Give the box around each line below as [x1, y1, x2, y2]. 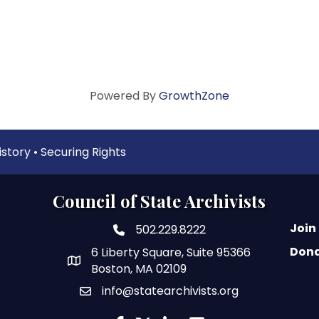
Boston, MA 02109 [91, 260, 187, 277]
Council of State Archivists [53, 189, 266, 212]
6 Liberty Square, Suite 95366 [91, 244, 251, 261]
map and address [67, 253, 176, 271]
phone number [112, 223, 201, 240]
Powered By [90, 87, 159, 104]
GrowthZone [159, 87, 229, 104]
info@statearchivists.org [102, 282, 239, 299]
